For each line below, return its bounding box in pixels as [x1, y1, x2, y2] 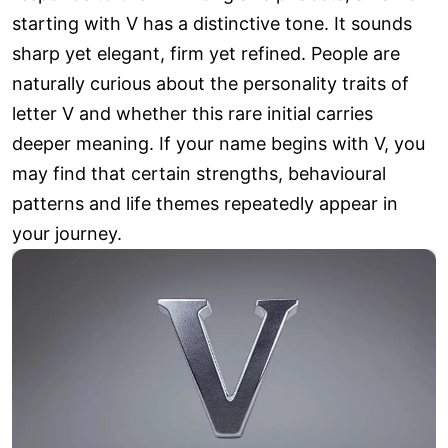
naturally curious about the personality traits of [12, 73, 409, 95]
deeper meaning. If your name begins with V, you [12, 133, 425, 155]
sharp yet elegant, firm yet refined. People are [12, 43, 400, 65]
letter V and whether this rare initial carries [12, 103, 373, 125]
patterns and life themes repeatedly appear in [12, 193, 398, 215]
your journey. [12, 223, 122, 245]
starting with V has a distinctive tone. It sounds [12, 13, 412, 35]
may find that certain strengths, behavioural [12, 163, 386, 185]
